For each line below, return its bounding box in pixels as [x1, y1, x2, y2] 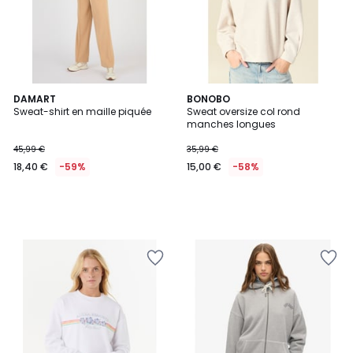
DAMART [13, 92, 56, 106]
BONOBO [187, 92, 230, 106]
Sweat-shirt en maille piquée [13, 105, 151, 118]
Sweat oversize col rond [187, 105, 300, 118]
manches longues [187, 117, 276, 131]
